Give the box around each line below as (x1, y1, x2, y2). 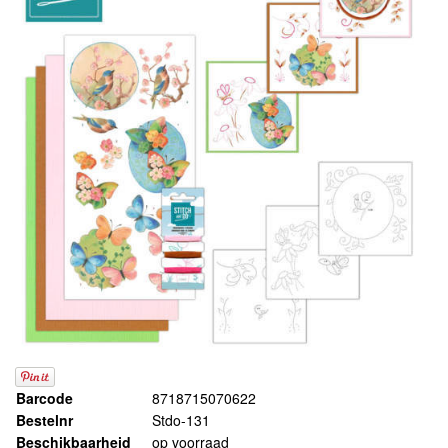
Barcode (16, 388, 73, 409)
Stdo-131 (152, 410, 210, 431)
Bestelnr (16, 410, 73, 431)
